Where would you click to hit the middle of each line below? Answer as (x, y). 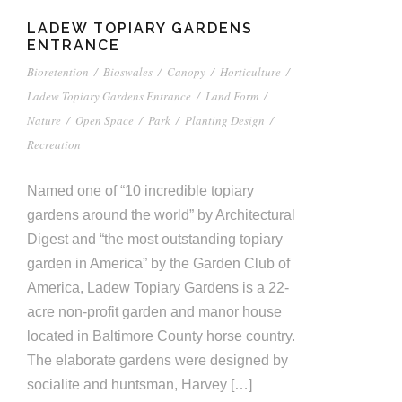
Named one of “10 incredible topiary (140, 191)
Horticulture (250, 72)
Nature (44, 121)
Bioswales (128, 72)
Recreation (54, 145)
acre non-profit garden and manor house (154, 312)
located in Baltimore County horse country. (161, 336)
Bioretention (58, 72)
